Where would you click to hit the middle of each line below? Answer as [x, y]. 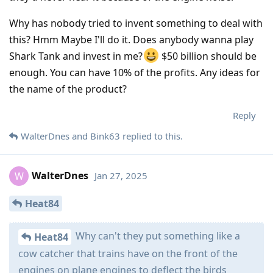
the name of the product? [68, 89]
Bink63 [105, 136]
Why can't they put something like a [157, 236]
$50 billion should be [208, 56]
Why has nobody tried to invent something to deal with [136, 23]
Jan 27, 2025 [121, 175]
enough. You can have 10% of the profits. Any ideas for [135, 73]
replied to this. [151, 136]
